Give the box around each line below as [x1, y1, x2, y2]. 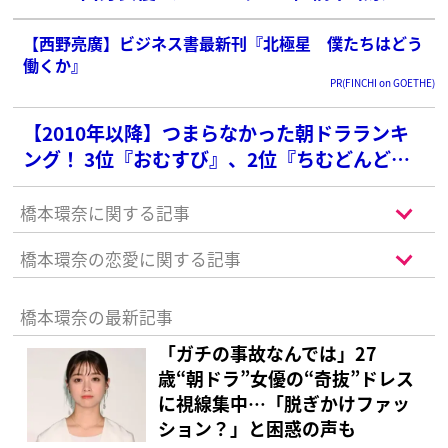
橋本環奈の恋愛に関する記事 [19, 246, 241, 271]
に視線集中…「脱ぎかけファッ [158, 389, 411, 416]
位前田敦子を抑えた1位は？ [23, 2, 263, 30]
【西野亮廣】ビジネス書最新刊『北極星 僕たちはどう [23, 31, 424, 56]
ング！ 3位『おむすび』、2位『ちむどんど [23, 145, 392, 173]
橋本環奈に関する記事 [19, 201, 190, 226]
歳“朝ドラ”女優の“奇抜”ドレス [158, 364, 415, 391]
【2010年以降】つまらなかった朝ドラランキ [23, 119, 410, 147]
